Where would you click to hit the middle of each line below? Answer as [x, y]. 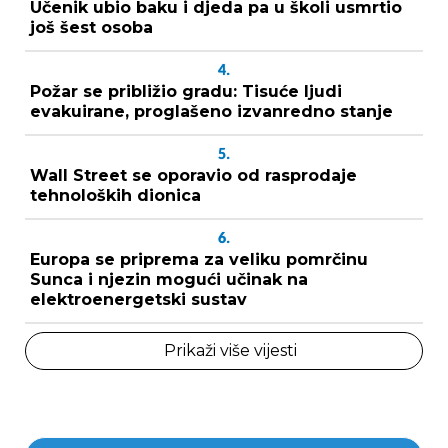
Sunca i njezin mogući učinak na [169, 279]
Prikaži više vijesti [230, 350]
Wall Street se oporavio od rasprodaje [193, 175]
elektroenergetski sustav [138, 299]
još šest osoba [91, 27]
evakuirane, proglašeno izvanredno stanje [211, 111]
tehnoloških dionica [115, 195]
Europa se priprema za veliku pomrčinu [199, 259]
